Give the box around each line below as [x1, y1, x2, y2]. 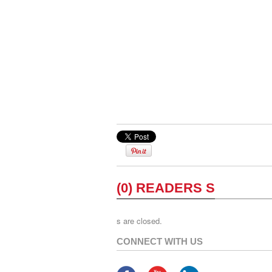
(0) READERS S [117, 180, 215, 195]
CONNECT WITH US [117, 236, 203, 246]
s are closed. [117, 214, 162, 226]
